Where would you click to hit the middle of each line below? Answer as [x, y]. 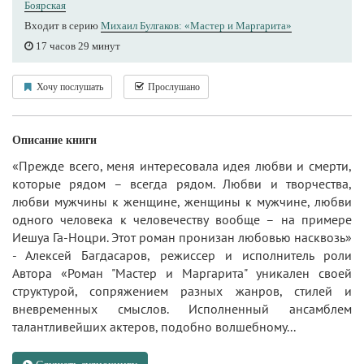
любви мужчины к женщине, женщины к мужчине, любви [182, 201]
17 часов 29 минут [77, 45]
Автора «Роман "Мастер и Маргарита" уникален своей [182, 273]
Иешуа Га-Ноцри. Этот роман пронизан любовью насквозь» [182, 237]
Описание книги [54, 140]
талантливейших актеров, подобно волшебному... [154, 326]
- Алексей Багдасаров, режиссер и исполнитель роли [182, 255]
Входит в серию [63, 25]
